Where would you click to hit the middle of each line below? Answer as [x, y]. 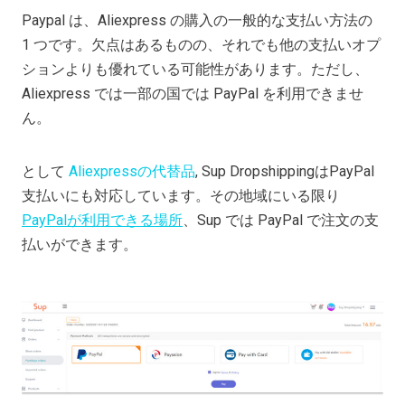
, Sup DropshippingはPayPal [285, 172]
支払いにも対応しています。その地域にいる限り [181, 196]
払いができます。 [80, 245]
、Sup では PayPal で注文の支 [281, 221]
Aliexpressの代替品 [132, 172]
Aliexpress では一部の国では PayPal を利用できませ [193, 94]
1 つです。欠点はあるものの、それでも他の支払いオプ [201, 45]
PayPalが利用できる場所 [102, 221]
